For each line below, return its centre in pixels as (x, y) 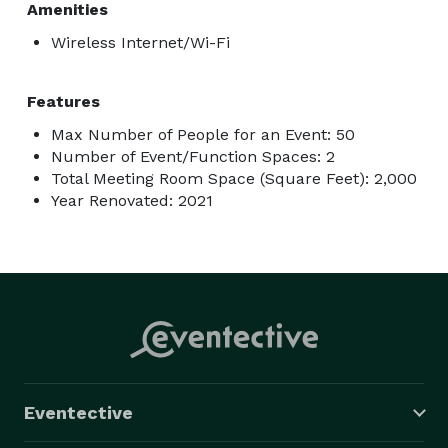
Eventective (78, 412)
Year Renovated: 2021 (132, 200)
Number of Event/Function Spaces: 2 (193, 156)
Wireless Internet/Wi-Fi (140, 42)
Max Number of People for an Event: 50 (203, 134)
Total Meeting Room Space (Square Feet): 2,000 (234, 178)
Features (63, 101)
